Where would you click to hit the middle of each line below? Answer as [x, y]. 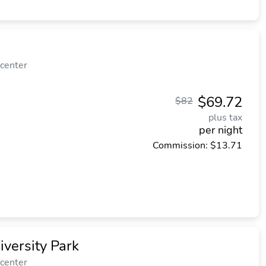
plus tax [225, 118]
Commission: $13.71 [197, 145]
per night [221, 130]
